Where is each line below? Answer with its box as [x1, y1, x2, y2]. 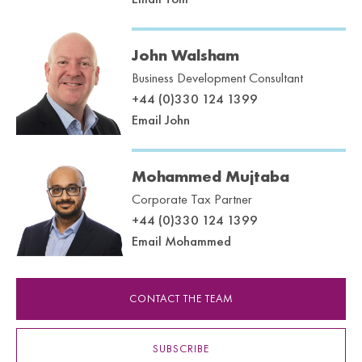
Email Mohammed [131, 232, 231, 250]
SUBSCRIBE [153, 342, 209, 356]
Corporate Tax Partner [131, 190, 252, 208]
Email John [131, 111, 190, 128]
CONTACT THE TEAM [128, 292, 234, 305]
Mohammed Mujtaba [131, 166, 289, 187]
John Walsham [131, 44, 239, 65]
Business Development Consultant [131, 69, 303, 86]
